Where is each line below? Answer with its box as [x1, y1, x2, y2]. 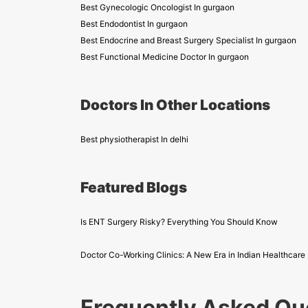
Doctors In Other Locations [80, 96, 270, 113]
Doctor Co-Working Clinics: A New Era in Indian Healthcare [80, 250, 305, 260]
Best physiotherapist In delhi [80, 134, 188, 144]
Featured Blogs [80, 179, 187, 196]
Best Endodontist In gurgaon [80, 19, 188, 29]
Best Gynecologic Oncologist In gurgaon [80, 2, 234, 12]
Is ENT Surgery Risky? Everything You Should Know [80, 217, 278, 227]
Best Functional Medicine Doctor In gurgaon [80, 52, 249, 62]
